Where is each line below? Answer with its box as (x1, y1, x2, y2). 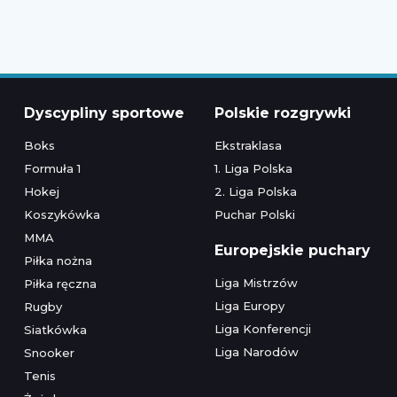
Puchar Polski (214, 206, 295, 222)
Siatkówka (23, 322, 87, 337)
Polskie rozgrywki (214, 104, 351, 121)
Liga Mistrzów (214, 275, 298, 290)
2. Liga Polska (214, 183, 297, 198)
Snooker (23, 345, 74, 360)
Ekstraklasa (214, 137, 282, 152)
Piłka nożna (23, 253, 92, 268)
